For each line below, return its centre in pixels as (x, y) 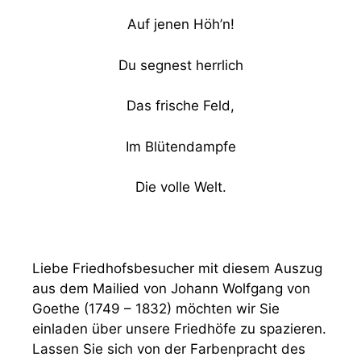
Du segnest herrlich (180, 65)
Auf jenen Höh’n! (180, 24)
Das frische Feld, (180, 106)
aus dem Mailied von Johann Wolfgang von (171, 288)
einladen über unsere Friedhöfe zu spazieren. (179, 329)
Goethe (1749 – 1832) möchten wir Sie (156, 309)
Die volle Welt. (180, 187)
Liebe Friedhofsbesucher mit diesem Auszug (177, 268)
